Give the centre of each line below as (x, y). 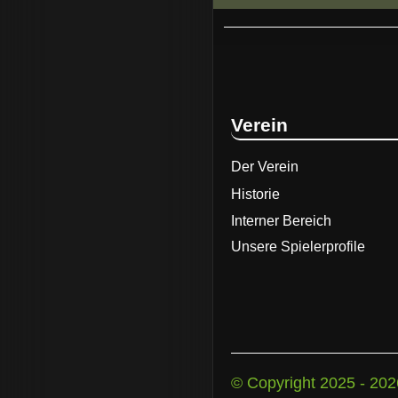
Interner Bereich (281, 220)
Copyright (281, 383)
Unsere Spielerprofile (298, 246)
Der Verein (265, 166)
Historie (255, 194)
